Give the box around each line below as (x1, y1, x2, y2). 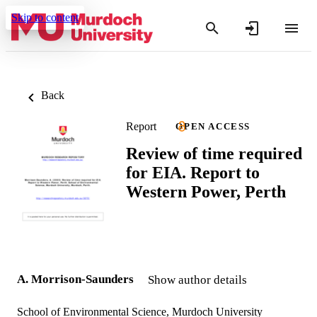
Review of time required (126, 144, 302, 163)
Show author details (148, 273, 247, 287)
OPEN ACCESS (175, 121, 250, 132)
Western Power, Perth (126, 182, 286, 201)
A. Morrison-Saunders (17, 272, 134, 287)
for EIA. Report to (126, 163, 260, 182)
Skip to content (11, 11, 79, 23)
